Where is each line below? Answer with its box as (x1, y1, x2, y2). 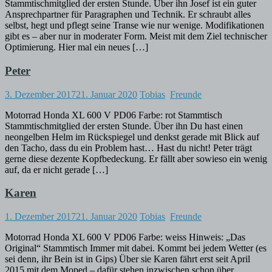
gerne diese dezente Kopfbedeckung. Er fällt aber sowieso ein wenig (5, 153, 267, 164)
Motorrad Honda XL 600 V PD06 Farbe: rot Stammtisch (5, 109, 222, 120)
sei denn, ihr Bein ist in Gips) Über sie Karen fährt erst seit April (5, 254, 250, 264)
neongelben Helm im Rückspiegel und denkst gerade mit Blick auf (5, 131, 259, 142)
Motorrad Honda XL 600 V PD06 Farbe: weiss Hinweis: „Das (5, 232, 245, 242)
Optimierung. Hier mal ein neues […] (5, 42, 148, 53)
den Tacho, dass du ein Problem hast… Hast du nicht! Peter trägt (5, 142, 252, 153)
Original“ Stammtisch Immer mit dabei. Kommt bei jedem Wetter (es (5, 243, 267, 253)
